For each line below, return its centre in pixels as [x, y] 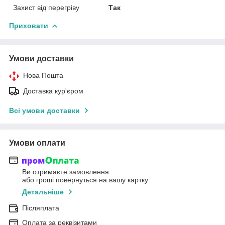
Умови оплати [37, 143]
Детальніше [43, 192]
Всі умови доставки [44, 110]
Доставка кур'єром [53, 91]
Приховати [29, 25]
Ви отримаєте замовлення [66, 172]
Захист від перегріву [46, 7]
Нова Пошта [43, 75]
